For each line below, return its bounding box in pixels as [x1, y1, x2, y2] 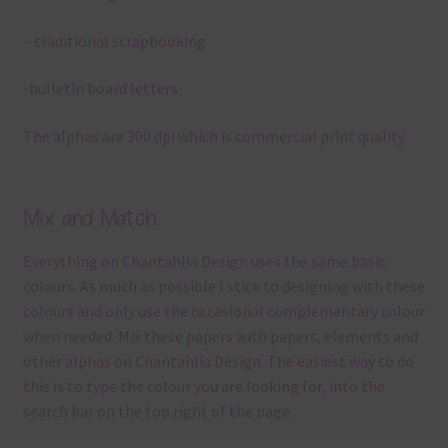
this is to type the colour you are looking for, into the [22, 376, 385, 397]
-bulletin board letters [22, 78, 178, 99]
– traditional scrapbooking [22, 30, 206, 51]
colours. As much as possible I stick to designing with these [22, 276, 425, 297]
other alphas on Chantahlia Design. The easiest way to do [22, 351, 414, 372]
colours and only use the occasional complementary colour [22, 301, 425, 322]
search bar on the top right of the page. [22, 401, 293, 422]
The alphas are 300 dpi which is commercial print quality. [22, 125, 407, 146]
